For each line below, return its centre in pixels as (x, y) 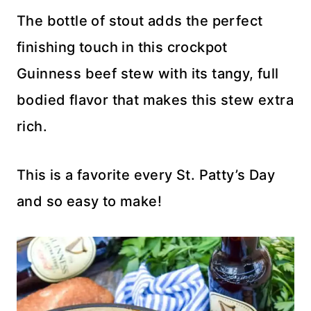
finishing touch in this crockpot (122, 48)
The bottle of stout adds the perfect (140, 21)
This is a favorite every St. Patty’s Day (146, 175)
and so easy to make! (89, 202)
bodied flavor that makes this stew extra (155, 100)
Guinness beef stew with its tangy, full (148, 74)
